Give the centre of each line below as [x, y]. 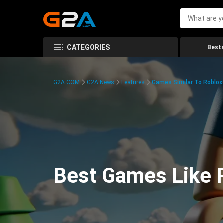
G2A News [101, 82]
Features [133, 82]
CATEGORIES [88, 47]
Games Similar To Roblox [187, 82]
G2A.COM [66, 82]
